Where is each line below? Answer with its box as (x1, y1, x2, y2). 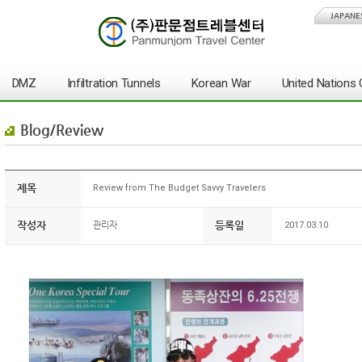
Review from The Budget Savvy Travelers (93, 183, 266, 193)
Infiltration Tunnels (66, 76, 161, 90)
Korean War (191, 76, 251, 90)
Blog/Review (20, 121, 103, 138)
